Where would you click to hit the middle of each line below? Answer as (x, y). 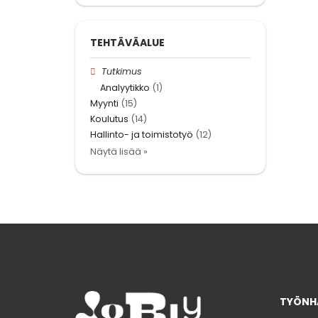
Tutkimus (122, 72)
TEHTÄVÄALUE (127, 43)
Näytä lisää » (119, 152)
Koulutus (109, 119)
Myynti (104, 103)
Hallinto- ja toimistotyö (142, 135)
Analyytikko (125, 87)
